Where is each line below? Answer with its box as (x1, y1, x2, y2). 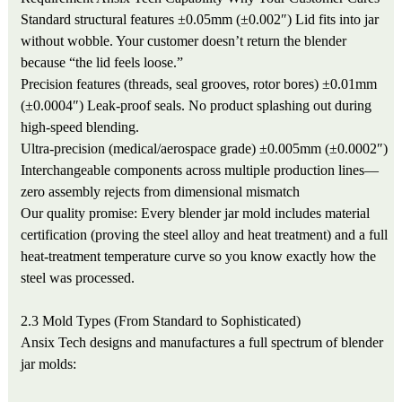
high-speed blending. (21, 118, 140, 135)
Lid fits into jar (295, 11, 380, 27)
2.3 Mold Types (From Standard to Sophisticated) (21, 312, 301, 328)
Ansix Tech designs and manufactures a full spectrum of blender (21, 334, 384, 350)
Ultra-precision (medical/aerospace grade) (21, 140, 257, 156)
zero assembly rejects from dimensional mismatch (21, 183, 301, 199)
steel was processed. (21, 269, 135, 285)
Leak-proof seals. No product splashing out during (87, 97, 372, 113)
